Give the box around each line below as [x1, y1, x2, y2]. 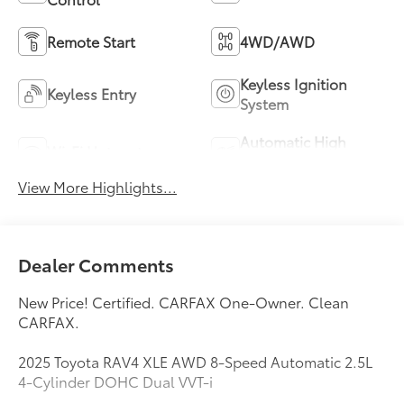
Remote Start [47, 30, 136, 51]
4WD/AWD [240, 30, 315, 51]
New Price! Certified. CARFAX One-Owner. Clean [18, 290, 350, 312]
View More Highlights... [18, 175, 178, 197]
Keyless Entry [47, 82, 137, 104]
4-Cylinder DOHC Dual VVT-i [18, 370, 214, 391]
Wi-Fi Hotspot [47, 140, 143, 161]
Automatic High [240, 130, 346, 151]
